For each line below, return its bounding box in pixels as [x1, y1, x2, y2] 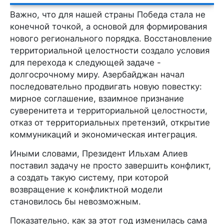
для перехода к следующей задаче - [10, 57, 161, 67]
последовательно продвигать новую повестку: [10, 81, 202, 91]
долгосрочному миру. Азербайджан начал [10, 69, 184, 79]
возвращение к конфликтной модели [10, 184, 162, 194]
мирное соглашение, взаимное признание [10, 93, 184, 103]
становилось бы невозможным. [10, 196, 141, 206]
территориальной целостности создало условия [10, 45, 209, 55]
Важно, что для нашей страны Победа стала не [10, 9, 205, 19]
